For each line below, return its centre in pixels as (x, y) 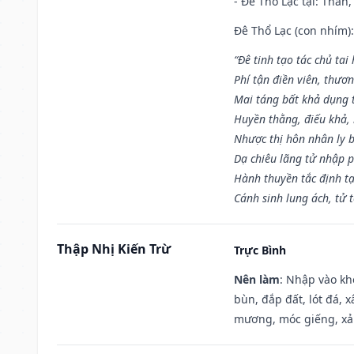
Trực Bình (260, 250)
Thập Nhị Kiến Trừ (114, 249)
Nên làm (257, 279)
